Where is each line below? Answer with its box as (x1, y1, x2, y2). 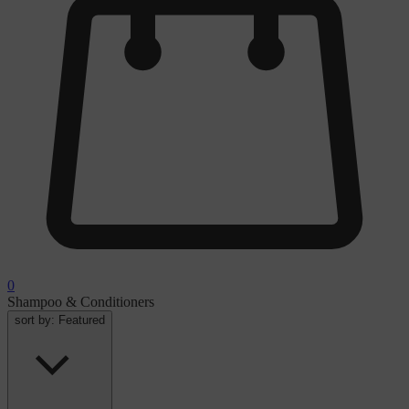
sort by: (15, 313, 58, 328)
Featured (58, 313, 105, 328)
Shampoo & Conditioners (7, 294, 154, 310)
